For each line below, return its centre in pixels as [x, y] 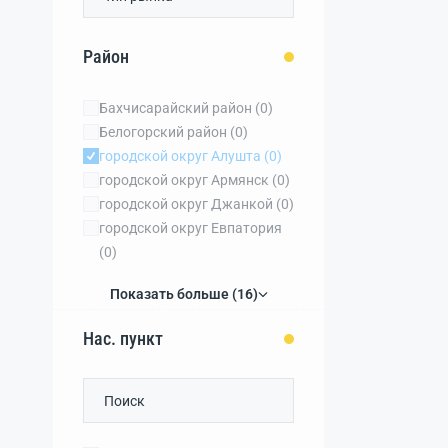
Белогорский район [163, 132]
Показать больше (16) [183, 294]
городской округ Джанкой [186, 204]
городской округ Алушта [180, 156]
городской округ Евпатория [190, 228]
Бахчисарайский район [175, 108]
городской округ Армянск [184, 180]
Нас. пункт [123, 338]
